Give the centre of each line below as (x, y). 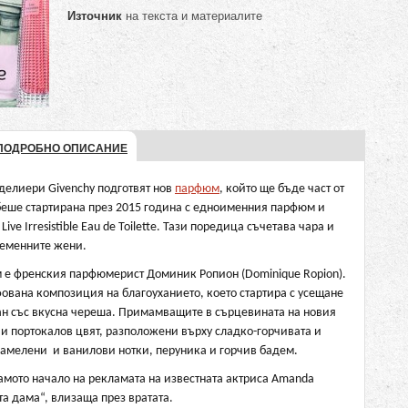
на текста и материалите (192, 16)
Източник (95, 16)
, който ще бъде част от (282, 189)
